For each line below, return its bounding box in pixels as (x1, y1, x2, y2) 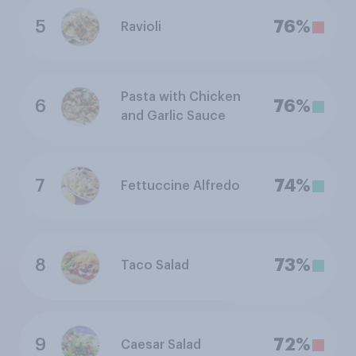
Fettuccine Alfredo (121, 180, 240, 193)
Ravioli (121, 21, 161, 34)
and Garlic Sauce (121, 110, 226, 123)
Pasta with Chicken (121, 91, 241, 104)
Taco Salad (121, 259, 189, 273)
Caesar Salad (121, 339, 201, 352)
